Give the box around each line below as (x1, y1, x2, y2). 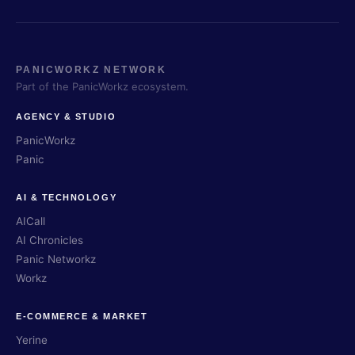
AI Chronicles (16, 234, 83, 246)
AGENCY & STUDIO (16, 112, 116, 121)
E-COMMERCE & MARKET (16, 311, 148, 321)
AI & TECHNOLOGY (16, 193, 117, 202)
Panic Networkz (16, 253, 96, 265)
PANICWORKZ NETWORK (16, 64, 167, 75)
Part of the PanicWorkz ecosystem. (16, 80, 189, 93)
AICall (16, 215, 45, 227)
